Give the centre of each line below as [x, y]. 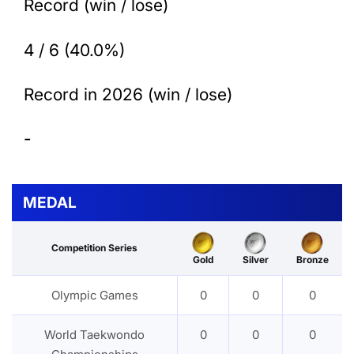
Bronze [312, 259]
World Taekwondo [94, 334]
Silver [255, 259]
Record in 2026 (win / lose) [128, 94]
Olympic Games [94, 295]
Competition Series [94, 247]
